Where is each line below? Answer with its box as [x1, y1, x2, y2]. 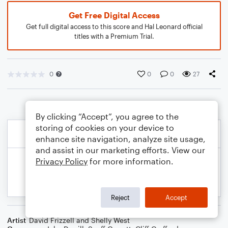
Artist [7, 216, 26, 224]
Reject [111, 193, 130, 202]
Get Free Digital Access [68, 10, 160, 20]
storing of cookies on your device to [36, 123, 174, 132]
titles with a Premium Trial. [74, 32, 154, 40]
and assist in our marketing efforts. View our [36, 145, 205, 155]
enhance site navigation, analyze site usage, [36, 134, 206, 144]
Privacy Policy [36, 156, 88, 166]
